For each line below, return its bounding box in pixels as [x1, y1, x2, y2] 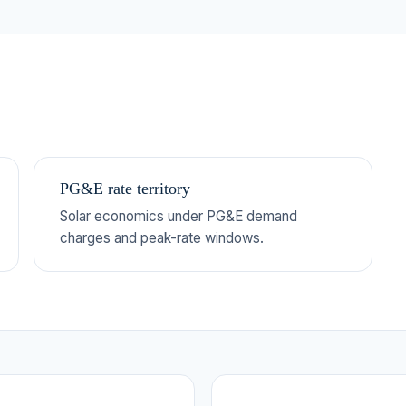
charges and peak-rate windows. [60, 228, 265, 246]
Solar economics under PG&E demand [60, 207, 298, 225]
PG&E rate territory [60, 179, 191, 198]
